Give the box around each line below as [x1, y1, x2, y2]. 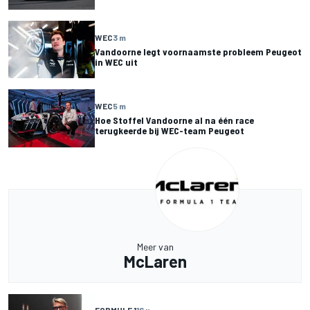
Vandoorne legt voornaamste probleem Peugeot [95, 45, 302, 57]
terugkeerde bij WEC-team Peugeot [95, 124, 244, 136]
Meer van [136, 240, 174, 253]
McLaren [123, 250, 187, 271]
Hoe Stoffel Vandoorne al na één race [95, 113, 254, 126]
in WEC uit [95, 55, 138, 68]
